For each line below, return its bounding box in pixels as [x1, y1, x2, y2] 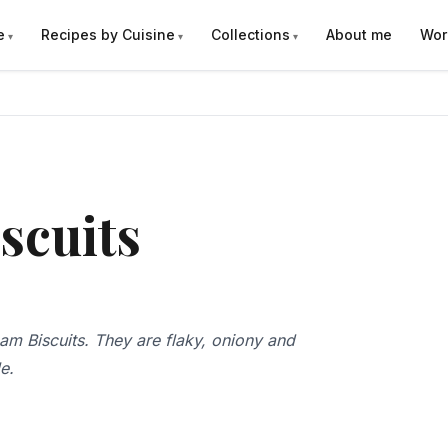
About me [326, 26, 393, 43]
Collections [211, 26, 291, 43]
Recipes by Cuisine [41, 26, 176, 43]
